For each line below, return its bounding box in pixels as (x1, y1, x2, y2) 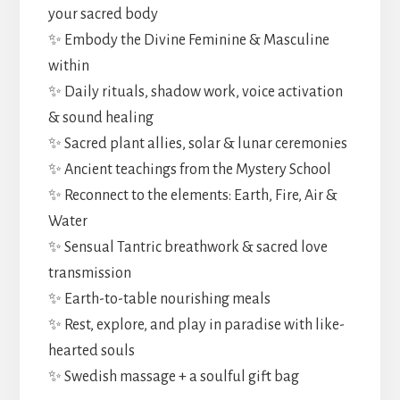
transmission (47, 264, 131, 281)
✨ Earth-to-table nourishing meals (47, 290, 271, 307)
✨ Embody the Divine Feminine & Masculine (47, 31, 329, 48)
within (47, 57, 89, 74)
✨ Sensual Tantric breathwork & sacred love (47, 238, 328, 255)
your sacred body (47, 5, 158, 22)
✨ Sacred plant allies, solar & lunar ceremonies (47, 135, 347, 152)
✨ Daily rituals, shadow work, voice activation (47, 83, 343, 100)
